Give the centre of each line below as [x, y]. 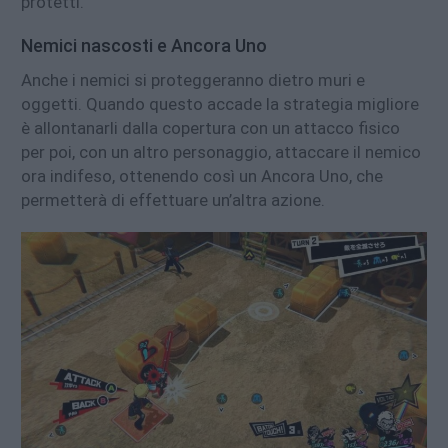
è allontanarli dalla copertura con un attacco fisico [210, 128]
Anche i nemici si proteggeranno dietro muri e [193, 80]
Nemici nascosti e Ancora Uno [144, 46]
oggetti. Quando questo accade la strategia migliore [220, 104]
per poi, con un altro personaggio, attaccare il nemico [221, 152]
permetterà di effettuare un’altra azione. [173, 200]
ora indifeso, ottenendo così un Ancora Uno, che [202, 176]
